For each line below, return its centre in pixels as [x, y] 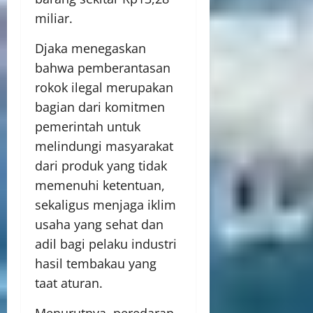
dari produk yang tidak [101, 166]
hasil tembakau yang [96, 263]
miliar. [54, 18]
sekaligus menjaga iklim [105, 205]
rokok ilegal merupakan [104, 87]
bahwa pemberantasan [103, 68]
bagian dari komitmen [100, 107]
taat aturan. [69, 283]
